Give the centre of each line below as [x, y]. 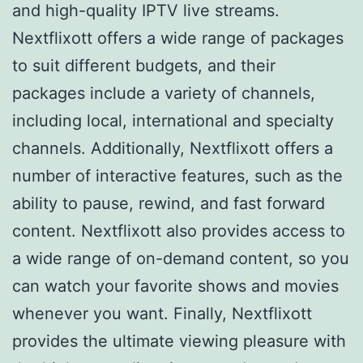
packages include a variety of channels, [164, 93]
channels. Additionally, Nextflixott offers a [173, 148]
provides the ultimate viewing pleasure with [179, 341]
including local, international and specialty [173, 120]
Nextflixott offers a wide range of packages [178, 38]
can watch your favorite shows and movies [175, 286]
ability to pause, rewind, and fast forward [169, 203]
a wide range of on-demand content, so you [181, 258]
